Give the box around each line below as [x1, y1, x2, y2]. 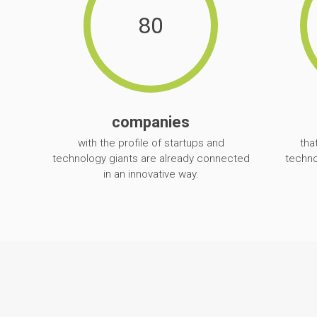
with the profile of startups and [77, 136, 224, 149]
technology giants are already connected [52, 151, 250, 165]
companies [112, 113, 190, 132]
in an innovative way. [103, 167, 199, 180]
